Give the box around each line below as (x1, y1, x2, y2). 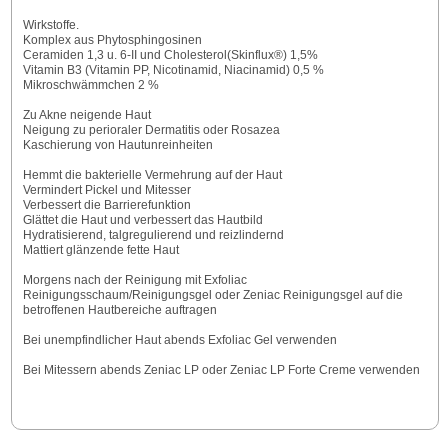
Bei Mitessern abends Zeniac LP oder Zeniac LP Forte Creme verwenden (22, 363, 420, 378)
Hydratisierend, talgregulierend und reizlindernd (22, 228, 284, 243)
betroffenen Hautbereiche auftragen (22, 303, 217, 318)
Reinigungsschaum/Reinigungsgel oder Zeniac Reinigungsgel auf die (22, 288, 403, 303)
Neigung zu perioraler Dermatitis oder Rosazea (22, 123, 280, 138)
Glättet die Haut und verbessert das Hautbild (22, 213, 263, 228)
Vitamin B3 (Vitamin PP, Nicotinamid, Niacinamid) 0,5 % (22, 63, 324, 78)
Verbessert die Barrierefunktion (22, 198, 191, 213)
